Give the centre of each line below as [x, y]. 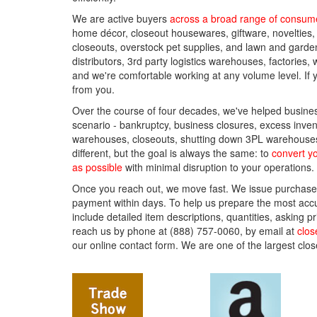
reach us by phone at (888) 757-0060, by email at [185, 231]
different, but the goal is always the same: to [172, 153]
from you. [93, 89]
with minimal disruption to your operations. [218, 167]
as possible [97, 167]
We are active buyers [121, 18]
